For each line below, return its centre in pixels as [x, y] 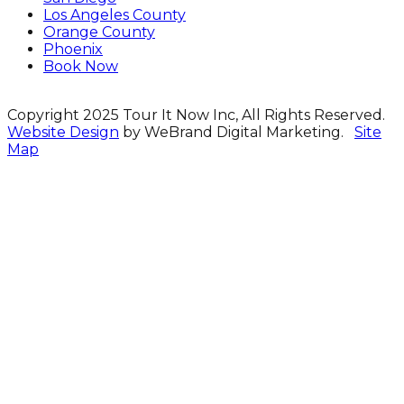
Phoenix [73, 50]
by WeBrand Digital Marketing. [237, 133]
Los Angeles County [115, 15]
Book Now [81, 67]
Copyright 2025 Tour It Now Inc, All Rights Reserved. [196, 115]
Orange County [99, 32]
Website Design [63, 133]
